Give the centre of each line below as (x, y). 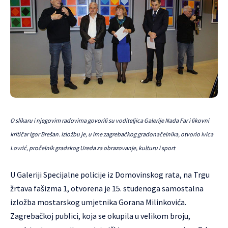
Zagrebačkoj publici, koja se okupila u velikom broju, (100, 216)
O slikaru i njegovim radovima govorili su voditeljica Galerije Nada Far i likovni (110, 120)
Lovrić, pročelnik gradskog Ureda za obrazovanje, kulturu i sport (93, 148)
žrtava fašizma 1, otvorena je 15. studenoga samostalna (107, 188)
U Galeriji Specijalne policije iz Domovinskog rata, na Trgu (110, 175)
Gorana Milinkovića (152, 202)
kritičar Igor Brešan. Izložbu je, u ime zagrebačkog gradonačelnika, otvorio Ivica (112, 134)
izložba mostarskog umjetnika (64, 202)
